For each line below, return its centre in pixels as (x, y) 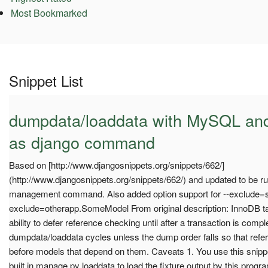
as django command (82, 142)
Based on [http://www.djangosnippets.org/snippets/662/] (117, 165)
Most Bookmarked (49, 13)
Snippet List (46, 80)
